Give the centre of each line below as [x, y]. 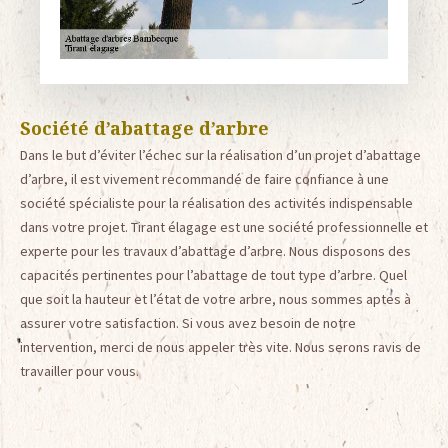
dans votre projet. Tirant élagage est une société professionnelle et [224, 227]
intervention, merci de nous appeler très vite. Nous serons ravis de [220, 347]
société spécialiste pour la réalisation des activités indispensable [216, 203]
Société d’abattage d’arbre [144, 128]
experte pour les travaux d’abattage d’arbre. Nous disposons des [215, 251]
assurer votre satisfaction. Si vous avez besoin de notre [188, 323]
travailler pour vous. [79, 371]
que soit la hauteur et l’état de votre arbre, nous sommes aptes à [215, 299]
